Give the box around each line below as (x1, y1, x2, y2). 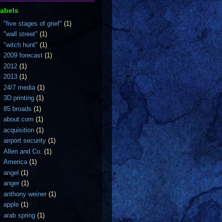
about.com (3, 115, 34, 123)
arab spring (3, 211, 36, 219)
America (3, 158, 28, 166)
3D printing (3, 94, 35, 102)
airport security (3, 137, 47, 144)
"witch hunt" (3, 41, 38, 49)
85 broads (3, 105, 32, 112)
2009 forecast (3, 52, 43, 59)
